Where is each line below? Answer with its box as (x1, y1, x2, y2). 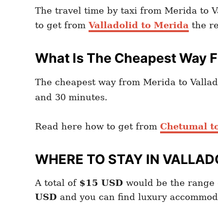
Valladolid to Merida (89, 19, 189, 30)
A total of (35, 177, 79, 188)
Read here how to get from (35, 121, 160, 131)
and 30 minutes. (35, 91, 108, 102)
